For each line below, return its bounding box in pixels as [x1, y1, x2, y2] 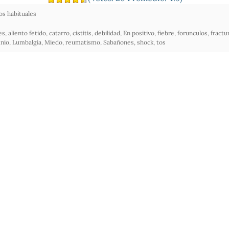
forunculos [177, 29, 208, 37]
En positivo [123, 29, 154, 37]
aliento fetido [8, 29, 46, 37]
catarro [49, 29, 70, 37]
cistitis [72, 29, 91, 37]
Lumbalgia [12, 38, 41, 47]
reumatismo [65, 38, 100, 47]
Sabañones [103, 38, 134, 47]
